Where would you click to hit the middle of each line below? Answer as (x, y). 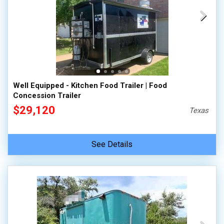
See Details (112, 144)
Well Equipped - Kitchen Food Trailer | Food (90, 85)
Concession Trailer (47, 95)
